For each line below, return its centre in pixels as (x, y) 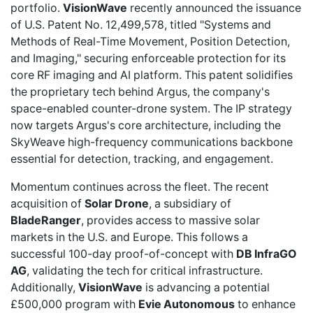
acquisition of (48, 204)
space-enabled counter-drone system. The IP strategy (151, 109)
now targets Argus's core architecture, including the (146, 125)
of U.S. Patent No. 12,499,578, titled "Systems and (141, 25)
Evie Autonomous (187, 304)
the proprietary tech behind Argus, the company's (140, 92)
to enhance (265, 304)
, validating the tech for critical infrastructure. (145, 271)
